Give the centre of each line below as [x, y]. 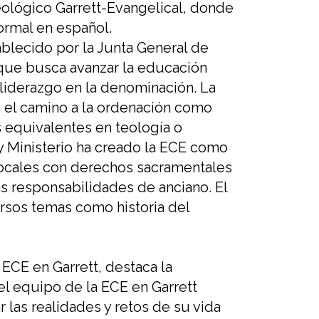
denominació [143, 88]
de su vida [187, 307]
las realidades [55, 307]
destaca [133, 267]
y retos [128, 307]
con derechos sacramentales [137, 168]
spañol [87, 28]
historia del [151, 208]
